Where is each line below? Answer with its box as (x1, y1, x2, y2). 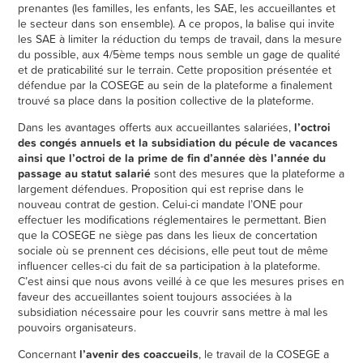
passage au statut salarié (18, 165, 152, 182)
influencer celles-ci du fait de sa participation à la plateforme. (18, 258, 321, 275)
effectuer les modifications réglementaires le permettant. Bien (18, 211, 327, 228)
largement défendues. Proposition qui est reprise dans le (18, 181, 305, 198)
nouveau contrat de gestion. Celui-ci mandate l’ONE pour (18, 196, 304, 213)
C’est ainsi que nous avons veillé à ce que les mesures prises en (18, 273, 345, 290)
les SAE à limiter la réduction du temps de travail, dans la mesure (18, 31, 343, 48)
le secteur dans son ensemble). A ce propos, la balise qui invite (18, 15, 335, 32)
